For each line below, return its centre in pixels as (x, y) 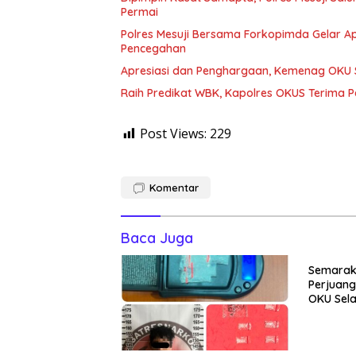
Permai (139, 12)
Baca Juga (157, 238)
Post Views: (173, 134)
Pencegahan (153, 49)
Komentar (174, 188)
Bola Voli (331, 313)
